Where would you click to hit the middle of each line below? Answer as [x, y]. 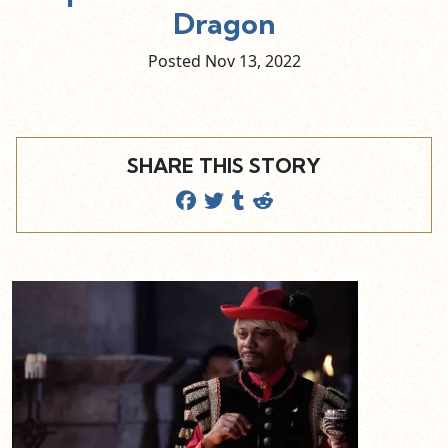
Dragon [224, 23]
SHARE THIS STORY [224, 165]
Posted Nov [193, 60]
